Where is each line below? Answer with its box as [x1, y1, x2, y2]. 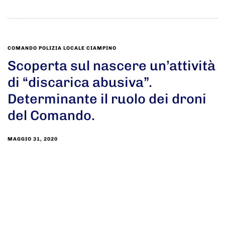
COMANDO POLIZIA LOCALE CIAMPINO [8, 45, 117, 52]
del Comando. [8, 107, 95, 124]
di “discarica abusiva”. [8, 74, 152, 91]
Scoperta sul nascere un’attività [8, 58, 215, 74]
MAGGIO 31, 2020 [8, 136, 58, 143]
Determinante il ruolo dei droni [8, 91, 206, 107]
